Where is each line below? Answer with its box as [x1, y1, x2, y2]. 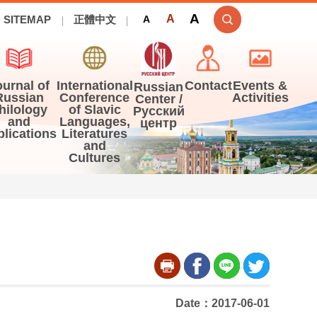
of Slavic [68, 103, 121, 117]
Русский [132, 103, 185, 118]
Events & [233, 79, 288, 93]
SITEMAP [4, 13, 52, 25]
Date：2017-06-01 [175, 297, 270, 309]
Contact [184, 79, 232, 93]
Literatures [62, 127, 128, 141]
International [56, 79, 133, 93]
